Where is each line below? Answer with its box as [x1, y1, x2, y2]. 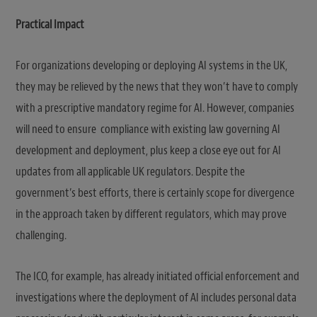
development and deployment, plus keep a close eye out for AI [16, 142, 281, 158]
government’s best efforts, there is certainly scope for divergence [16, 185, 294, 200]
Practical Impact [16, 16, 84, 32]
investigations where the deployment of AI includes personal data [16, 289, 296, 305]
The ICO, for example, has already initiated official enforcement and [16, 268, 299, 284]
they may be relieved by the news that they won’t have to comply [16, 79, 298, 94]
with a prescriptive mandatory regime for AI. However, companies [16, 100, 294, 115]
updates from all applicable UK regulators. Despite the [16, 163, 245, 179]
